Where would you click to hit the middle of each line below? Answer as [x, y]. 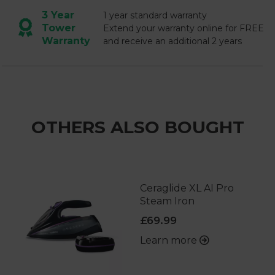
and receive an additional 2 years [172, 41]
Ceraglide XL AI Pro [187, 188]
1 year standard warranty [155, 16]
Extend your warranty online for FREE [184, 29]
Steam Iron [167, 201]
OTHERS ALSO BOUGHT [137, 127]
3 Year [58, 15]
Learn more [169, 241]
